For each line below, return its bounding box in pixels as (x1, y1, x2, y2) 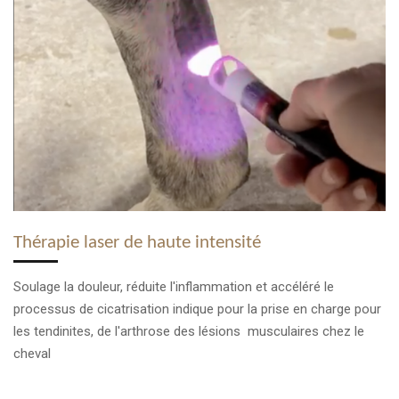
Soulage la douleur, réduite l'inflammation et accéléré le (13, 278, 334, 295)
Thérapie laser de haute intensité (13, 233, 261, 252)
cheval (13, 345, 54, 362)
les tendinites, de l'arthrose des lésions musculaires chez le (13, 322, 364, 339)
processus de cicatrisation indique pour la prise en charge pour (13, 300, 381, 317)
